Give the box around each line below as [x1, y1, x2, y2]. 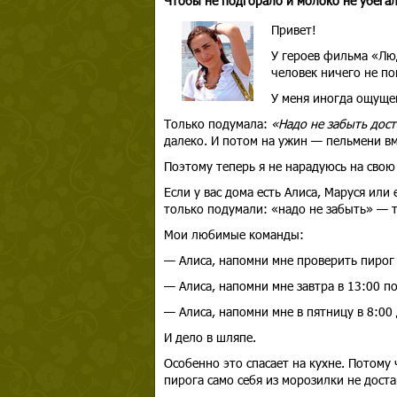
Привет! [270, 21, 316, 38]
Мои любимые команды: [163, 226, 304, 243]
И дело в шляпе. [163, 329, 256, 346]
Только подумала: [163, 115, 271, 132]
